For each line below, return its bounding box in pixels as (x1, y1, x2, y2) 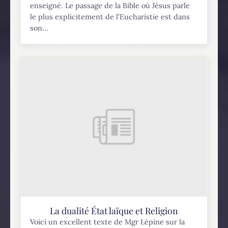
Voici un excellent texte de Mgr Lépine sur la (30, 217, 185, 226)
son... (30, 23, 49, 33)
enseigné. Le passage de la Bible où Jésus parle (30, 1, 190, 11)
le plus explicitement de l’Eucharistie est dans (30, 12, 190, 22)
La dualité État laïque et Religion (50, 204, 178, 216)
